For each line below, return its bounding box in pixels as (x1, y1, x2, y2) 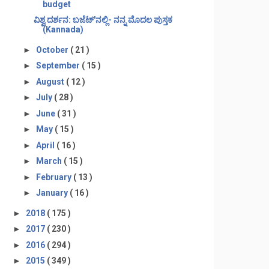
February (35, 172, 73, 182)
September (35, 61, 82, 70)
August (35, 76, 66, 86)
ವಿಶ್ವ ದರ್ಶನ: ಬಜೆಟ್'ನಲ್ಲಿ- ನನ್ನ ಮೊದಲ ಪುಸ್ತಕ (33, 15, 172, 25)
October (35, 44, 70, 55)
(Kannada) (42, 25, 83, 34)
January (35, 188, 70, 198)
